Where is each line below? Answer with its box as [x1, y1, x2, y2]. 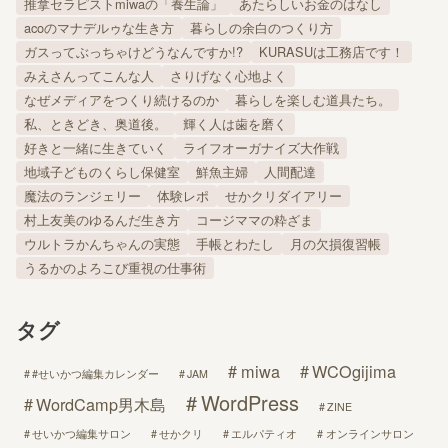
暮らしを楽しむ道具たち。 [235, 90, 391, 110]
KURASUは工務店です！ [259, 42, 404, 62]
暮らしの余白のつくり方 [190, 18, 333, 38]
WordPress [201, 388, 300, 418]
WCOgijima [311, 359, 396, 384]
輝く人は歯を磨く [183, 114, 287, 134]
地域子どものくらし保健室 [24, 162, 180, 182]
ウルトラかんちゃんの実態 [24, 234, 180, 254]
